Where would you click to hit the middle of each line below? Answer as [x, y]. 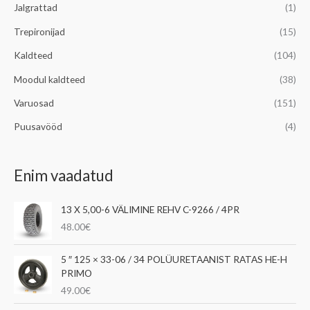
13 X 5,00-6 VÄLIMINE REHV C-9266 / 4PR [151, 210]
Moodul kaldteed [49, 79]
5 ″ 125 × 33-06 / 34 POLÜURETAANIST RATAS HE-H [174, 259]
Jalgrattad [36, 8]
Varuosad [34, 102]
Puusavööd [38, 127]
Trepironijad [39, 31]
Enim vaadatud [64, 175]
